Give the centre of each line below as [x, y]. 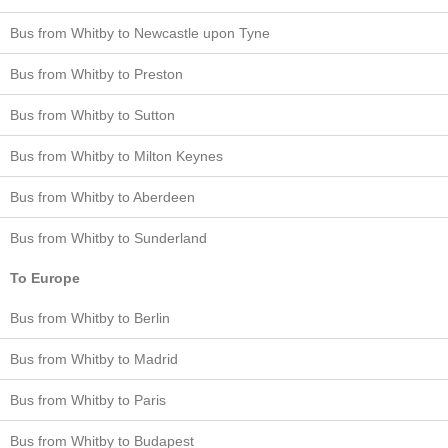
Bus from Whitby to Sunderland [108, 237]
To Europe [45, 277]
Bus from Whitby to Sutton [92, 114]
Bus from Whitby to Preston [96, 73]
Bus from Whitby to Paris [88, 399]
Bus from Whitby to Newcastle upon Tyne [140, 32]
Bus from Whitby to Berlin [90, 317]
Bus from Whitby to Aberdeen [102, 196]
